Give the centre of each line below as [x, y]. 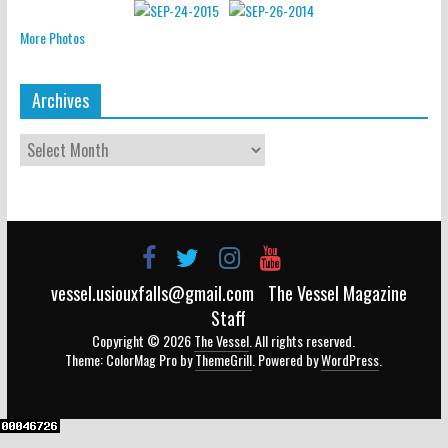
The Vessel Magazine [337, 292]
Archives [60, 99]
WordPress [350, 359]
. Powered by [287, 359]
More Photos [52, 37]
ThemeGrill [224, 359]
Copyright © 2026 [143, 340]
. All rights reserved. [302, 340]
